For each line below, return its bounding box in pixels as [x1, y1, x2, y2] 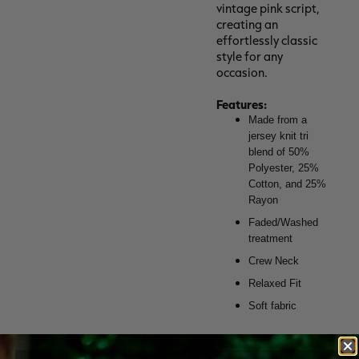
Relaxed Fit [248, 277, 301, 290]
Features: [216, 96, 267, 112]
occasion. [216, 65, 268, 81]
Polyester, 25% [248, 162, 319, 175]
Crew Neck [248, 255, 299, 268]
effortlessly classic [216, 33, 317, 49]
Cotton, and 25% [248, 178, 326, 191]
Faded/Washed [248, 216, 318, 229]
